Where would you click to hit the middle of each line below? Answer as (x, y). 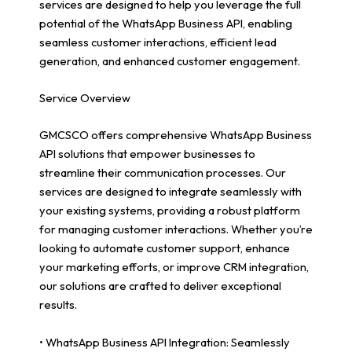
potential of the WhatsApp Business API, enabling (166, 23)
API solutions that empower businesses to (147, 154)
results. (58, 305)
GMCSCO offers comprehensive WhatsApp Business (176, 135)
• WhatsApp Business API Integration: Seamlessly (165, 342)
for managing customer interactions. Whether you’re (176, 229)
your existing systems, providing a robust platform (170, 211)
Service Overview (85, 97)
